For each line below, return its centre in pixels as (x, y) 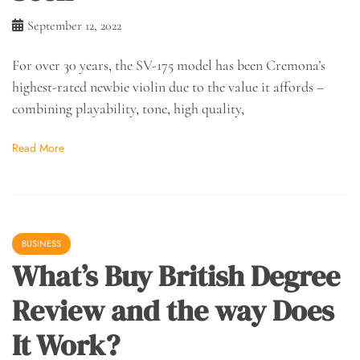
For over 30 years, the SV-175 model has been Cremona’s (169, 65)
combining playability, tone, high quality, (128, 108)
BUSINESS (41, 243)
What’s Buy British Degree (176, 276)
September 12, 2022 (74, 26)
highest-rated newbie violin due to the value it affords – (168, 87)
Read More (38, 147)
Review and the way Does (173, 310)
